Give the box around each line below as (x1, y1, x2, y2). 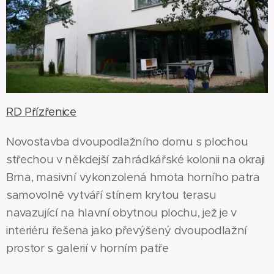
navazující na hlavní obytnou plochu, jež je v (6, 205, 237, 220)
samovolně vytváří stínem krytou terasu (6, 187, 217, 202)
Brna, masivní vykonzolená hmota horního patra (6, 169, 260, 184)
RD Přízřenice (6, 104, 76, 119)
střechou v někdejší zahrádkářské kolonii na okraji (6, 152, 265, 166)
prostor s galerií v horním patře (6, 240, 169, 255)
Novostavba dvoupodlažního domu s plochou (6, 134, 248, 149)
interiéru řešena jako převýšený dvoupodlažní (6, 223, 247, 237)
